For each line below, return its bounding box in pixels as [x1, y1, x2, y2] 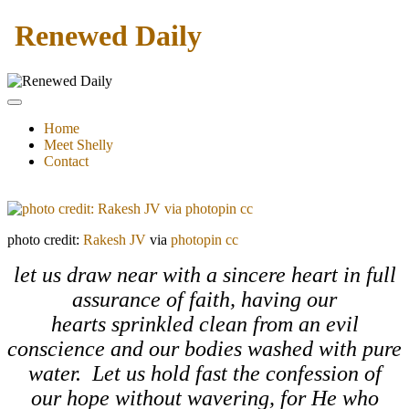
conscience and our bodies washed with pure [7, 336, 402, 361]
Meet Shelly [44, 136, 113, 152]
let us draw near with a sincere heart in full [13, 262, 396, 287]
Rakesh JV [83, 231, 146, 247]
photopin [171, 231, 222, 247]
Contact [44, 152, 89, 169]
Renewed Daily [15, 19, 202, 53]
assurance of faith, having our [72, 287, 337, 311]
